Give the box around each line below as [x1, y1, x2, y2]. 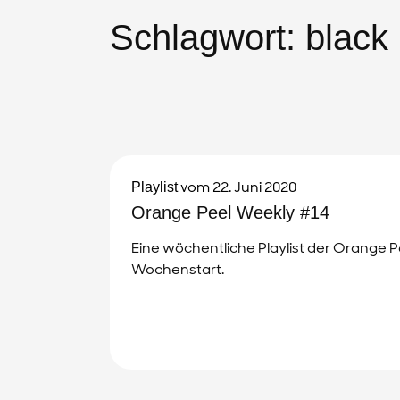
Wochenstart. [131, 259, 224, 279]
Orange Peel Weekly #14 [131, 202, 329, 222]
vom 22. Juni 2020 [178, 177, 296, 196]
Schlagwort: [110, 17, 305, 57]
